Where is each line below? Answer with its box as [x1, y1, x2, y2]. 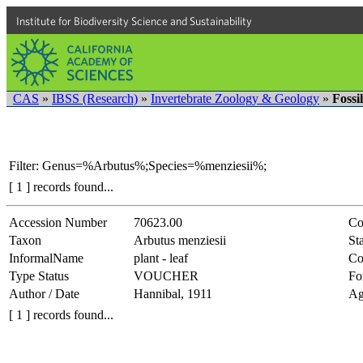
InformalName [9, 250, 83, 265]
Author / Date [9, 286, 79, 301]
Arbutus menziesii [134, 233, 226, 247]
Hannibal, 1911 [134, 286, 212, 301]
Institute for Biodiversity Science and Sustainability [16, 15, 252, 28]
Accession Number [9, 215, 107, 229]
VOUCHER [134, 268, 199, 283]
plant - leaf [134, 250, 188, 265]
